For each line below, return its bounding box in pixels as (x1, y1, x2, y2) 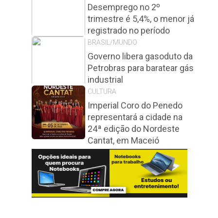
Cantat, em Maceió (88, 135, 159, 145)
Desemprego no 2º (88, 2, 160, 12)
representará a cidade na (88, 112, 182, 122)
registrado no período (88, 25, 170, 36)
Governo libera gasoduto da (88, 51, 193, 61)
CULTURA (88, 88, 116, 95)
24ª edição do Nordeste (88, 124, 180, 134)
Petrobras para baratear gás (88, 63, 194, 73)
